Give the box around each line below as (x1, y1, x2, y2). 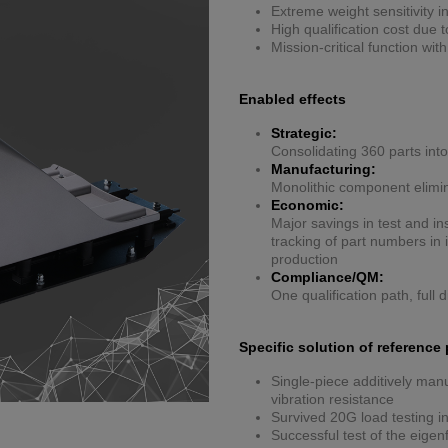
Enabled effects (239, 91, 346, 108)
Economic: (271, 197, 344, 214)
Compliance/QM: (271, 269, 384, 286)
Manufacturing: (271, 161, 376, 178)
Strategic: (271, 125, 337, 142)
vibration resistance (271, 391, 394, 408)
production (271, 251, 338, 268)
